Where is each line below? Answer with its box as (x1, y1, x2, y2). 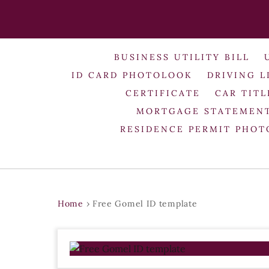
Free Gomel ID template (92, 198, 198, 209)
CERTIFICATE (125, 87, 201, 98)
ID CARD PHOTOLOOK (71, 69, 193, 80)
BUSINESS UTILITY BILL (114, 51, 250, 62)
